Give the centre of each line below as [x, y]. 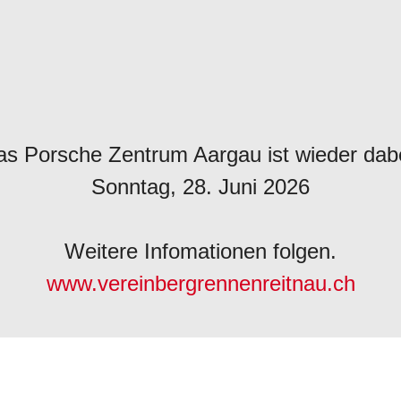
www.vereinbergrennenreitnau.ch [200, 283]
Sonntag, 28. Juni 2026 [200, 187]
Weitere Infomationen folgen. [200, 251]
